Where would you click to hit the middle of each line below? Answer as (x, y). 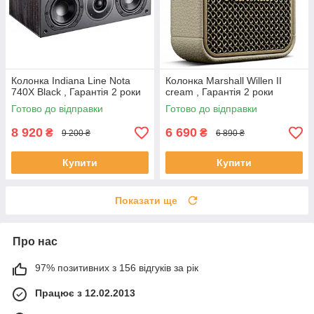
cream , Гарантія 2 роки (219, 92)
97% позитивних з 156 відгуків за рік (117, 268)
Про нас (35, 242)
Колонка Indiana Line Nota (71, 81)
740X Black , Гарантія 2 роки (76, 92)
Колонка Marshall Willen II (224, 81)
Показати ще (146, 201)
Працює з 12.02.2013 (85, 293)
